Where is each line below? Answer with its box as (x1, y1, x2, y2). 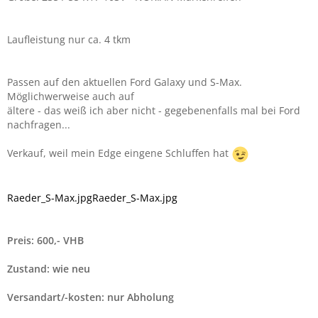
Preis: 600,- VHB (7, 234, 84, 247)
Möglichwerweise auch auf (7, 89, 134, 103)
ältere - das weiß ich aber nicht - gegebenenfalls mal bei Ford (7, 104, 300, 117)
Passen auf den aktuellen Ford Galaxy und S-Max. (7, 75, 242, 89)
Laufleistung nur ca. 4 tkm (7, 33, 131, 46)
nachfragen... (7, 118, 70, 131)
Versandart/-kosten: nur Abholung (7, 290, 174, 304)
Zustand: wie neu (7, 262, 90, 275)
